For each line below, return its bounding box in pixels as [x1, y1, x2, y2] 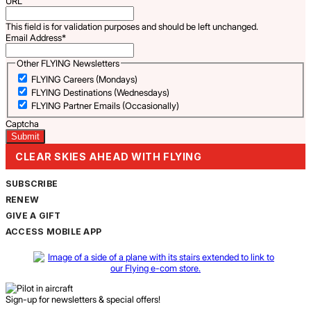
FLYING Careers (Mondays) [31, 74, 137, 85]
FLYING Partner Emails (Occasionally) [31, 100, 179, 112]
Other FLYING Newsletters [16, 57, 119, 69]
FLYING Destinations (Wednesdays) [31, 87, 169, 99]
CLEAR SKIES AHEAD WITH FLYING [15, 151, 202, 163]
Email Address [6, 31, 62, 43]
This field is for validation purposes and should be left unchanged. [6, 20, 258, 32]
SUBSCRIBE [6, 178, 58, 190]
